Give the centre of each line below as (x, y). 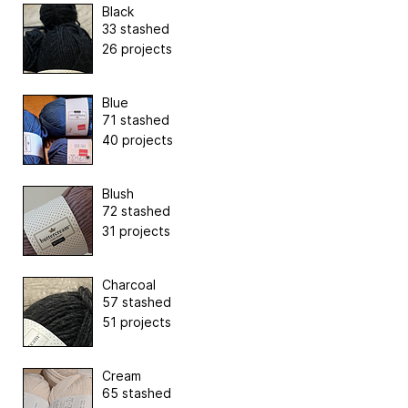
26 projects (137, 48)
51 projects (137, 321)
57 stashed (137, 301)
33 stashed (136, 28)
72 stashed (136, 210)
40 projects (138, 139)
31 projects (136, 230)
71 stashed (136, 119)
